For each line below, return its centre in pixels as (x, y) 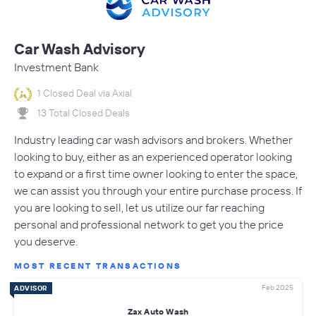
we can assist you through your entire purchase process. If (158, 191)
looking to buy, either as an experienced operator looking (153, 157)
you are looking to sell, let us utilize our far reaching (139, 208)
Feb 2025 (278, 288)
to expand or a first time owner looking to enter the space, (156, 174)
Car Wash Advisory (80, 49)
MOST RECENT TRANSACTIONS (98, 266)
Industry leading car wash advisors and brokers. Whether (153, 140)
